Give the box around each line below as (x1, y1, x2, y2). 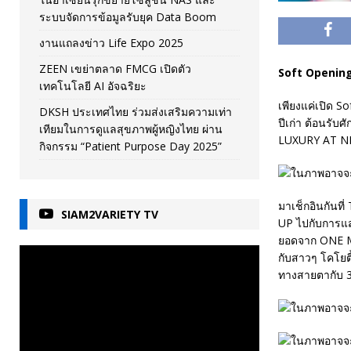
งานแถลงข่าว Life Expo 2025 (39, 34, 183, 50)
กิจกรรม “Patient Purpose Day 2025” (39, 138, 222, 154)
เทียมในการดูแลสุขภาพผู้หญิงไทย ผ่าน (39, 121, 223, 136)
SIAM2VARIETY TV (61, 206, 158, 222)
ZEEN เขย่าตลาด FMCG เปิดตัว (39, 60, 191, 76)
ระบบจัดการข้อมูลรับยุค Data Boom (39, 9, 216, 24)
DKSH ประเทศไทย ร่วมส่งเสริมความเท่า (39, 103, 232, 119)
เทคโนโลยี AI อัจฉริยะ (39, 78, 147, 93)
